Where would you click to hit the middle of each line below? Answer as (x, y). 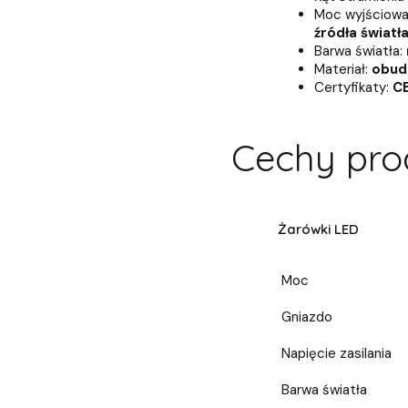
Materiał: (342, 70)
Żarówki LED (318, 229)
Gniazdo (306, 317)
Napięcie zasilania (336, 354)
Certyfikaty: (353, 88)
